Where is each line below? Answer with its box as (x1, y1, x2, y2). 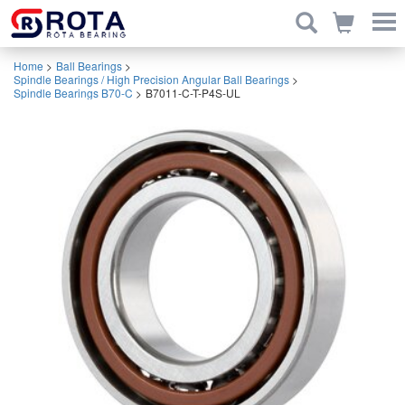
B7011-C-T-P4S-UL (146, 85, 240, 100)
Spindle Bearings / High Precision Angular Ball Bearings (14, 71, 289, 87)
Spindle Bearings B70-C (14, 85, 133, 100)
